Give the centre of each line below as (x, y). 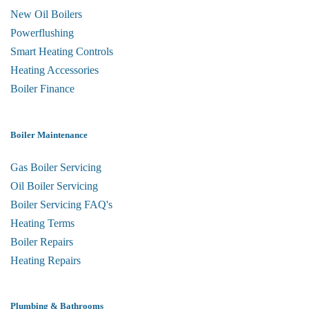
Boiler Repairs (42, 241)
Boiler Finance (42, 89)
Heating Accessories (54, 70)
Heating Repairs (46, 260)
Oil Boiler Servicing (54, 186)
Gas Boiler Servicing (56, 167)
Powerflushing (42, 33)
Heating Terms (42, 223)
